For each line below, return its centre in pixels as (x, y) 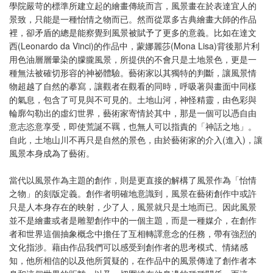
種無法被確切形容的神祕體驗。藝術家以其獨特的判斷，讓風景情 (133, 73)
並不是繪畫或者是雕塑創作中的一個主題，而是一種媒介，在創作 (133, 220)
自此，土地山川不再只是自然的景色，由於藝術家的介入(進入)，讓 (136, 140)
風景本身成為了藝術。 (52, 153)
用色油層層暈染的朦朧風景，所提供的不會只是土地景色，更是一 (133, 59)
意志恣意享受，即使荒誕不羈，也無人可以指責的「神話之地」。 (133, 126)
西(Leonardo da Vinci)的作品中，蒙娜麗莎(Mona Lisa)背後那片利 (134, 46)
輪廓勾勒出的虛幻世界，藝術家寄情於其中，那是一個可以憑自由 (133, 113)
